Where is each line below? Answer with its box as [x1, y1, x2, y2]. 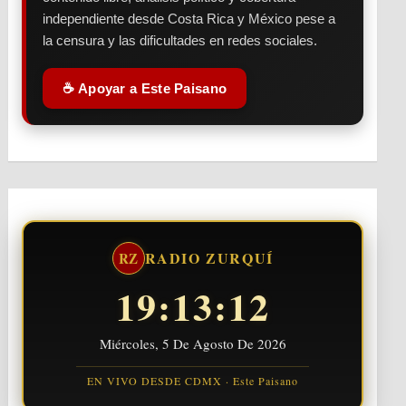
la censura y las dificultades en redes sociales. [43, 33, 318, 48]
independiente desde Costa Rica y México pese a [43, 11, 336, 26]
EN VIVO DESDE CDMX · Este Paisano [87, 373, 299, 388]
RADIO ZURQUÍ [144, 247, 274, 268]
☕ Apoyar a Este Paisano [63, 81, 227, 96]
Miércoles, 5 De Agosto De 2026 [99, 334, 286, 353]
